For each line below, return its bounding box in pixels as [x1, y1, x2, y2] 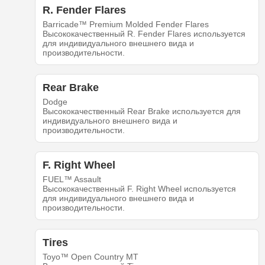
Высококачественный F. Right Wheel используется [42, 184, 236, 194]
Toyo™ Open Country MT [42, 252, 138, 262]
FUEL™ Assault [42, 174, 101, 185]
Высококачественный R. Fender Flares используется [42, 29, 245, 39]
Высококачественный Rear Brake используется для [42, 106, 241, 117]
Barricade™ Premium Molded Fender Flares [42, 20, 209, 30]
